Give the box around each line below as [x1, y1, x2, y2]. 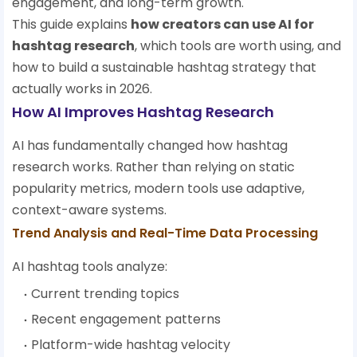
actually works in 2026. [12, 80, 152, 99]
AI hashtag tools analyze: [12, 257, 167, 277]
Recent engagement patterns [31, 310, 221, 329]
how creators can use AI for [131, 15, 314, 34]
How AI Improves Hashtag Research [12, 102, 274, 123]
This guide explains [12, 15, 131, 34]
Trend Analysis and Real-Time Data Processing [12, 224, 318, 243]
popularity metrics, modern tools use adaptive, [12, 179, 304, 198]
